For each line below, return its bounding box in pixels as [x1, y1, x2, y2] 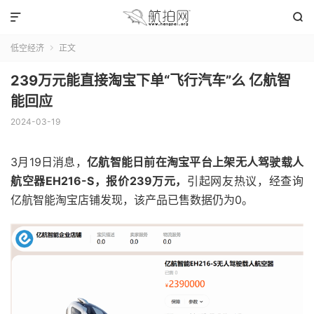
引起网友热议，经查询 [187, 174, 304, 188]
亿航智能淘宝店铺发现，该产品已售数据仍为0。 [11, 193, 253, 207]
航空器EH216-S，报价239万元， [11, 174, 188, 188]
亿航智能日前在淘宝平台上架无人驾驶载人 [86, 155, 304, 169]
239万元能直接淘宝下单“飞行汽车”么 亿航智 [11, 72, 291, 89]
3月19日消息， [11, 155, 87, 169]
